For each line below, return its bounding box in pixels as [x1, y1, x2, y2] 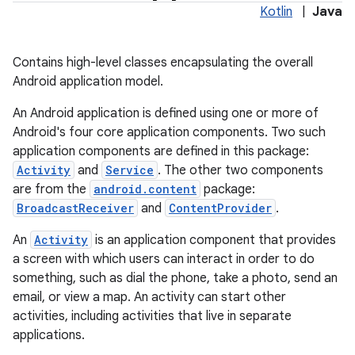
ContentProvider [169, 200, 272, 216]
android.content [94, 181, 197, 197]
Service [105, 162, 154, 177]
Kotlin [260, 4, 292, 20]
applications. [13, 327, 85, 343]
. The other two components [158, 162, 323, 178]
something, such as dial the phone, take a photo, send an [13, 270, 338, 286]
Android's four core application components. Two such [13, 124, 326, 140]
